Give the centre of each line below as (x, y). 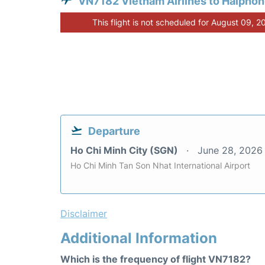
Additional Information (139, 238)
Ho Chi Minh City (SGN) (125, 151)
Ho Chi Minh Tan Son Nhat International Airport (160, 166)
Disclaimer (84, 214)
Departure (114, 131)
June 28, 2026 (230, 151)
